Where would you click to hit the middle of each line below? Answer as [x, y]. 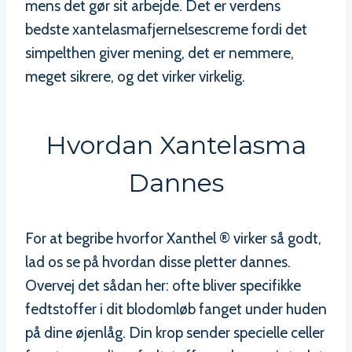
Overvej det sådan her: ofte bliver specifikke [163, 285]
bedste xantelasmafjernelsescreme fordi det [166, 29]
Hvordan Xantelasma [176, 145]
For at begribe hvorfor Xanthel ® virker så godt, [173, 238]
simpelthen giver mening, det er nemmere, [159, 53]
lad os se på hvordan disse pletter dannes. [158, 262]
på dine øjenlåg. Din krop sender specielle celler [175, 332]
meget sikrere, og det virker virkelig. [135, 76]
